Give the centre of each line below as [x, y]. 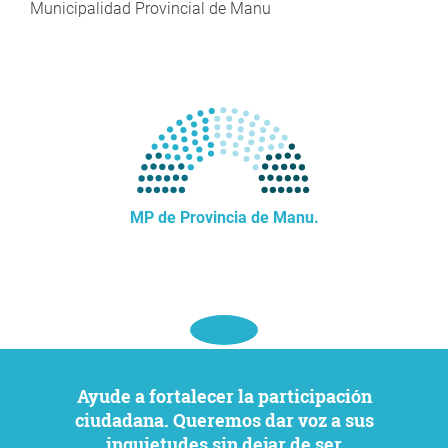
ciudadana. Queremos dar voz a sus [224, 420]
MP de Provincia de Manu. [224, 217]
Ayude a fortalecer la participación [82, 396]
